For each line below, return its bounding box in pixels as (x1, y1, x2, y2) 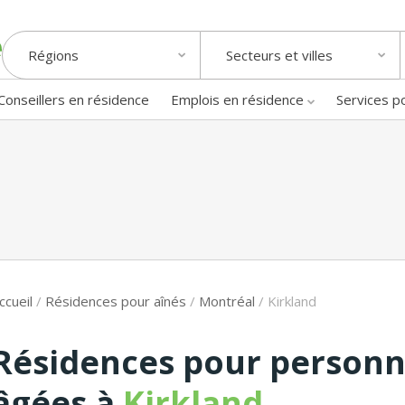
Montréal (199, 291, 255, 310)
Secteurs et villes (226, 46, 333, 65)
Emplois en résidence (171, 89, 304, 108)
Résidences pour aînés (45, 291, 186, 310)
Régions (28, 46, 79, 65)
